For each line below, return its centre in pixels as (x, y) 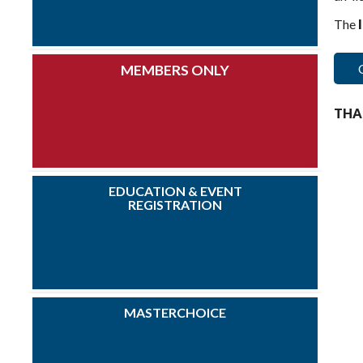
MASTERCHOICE (175, 312)
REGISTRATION (175, 205)
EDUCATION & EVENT (175, 191)
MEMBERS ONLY (175, 70)
